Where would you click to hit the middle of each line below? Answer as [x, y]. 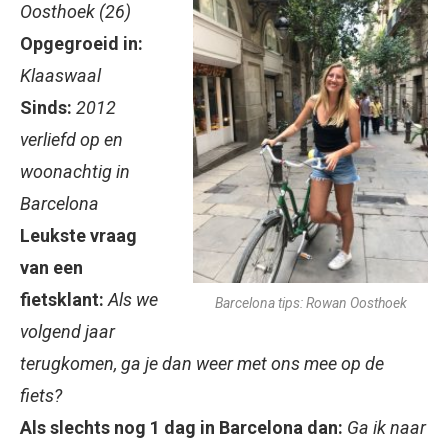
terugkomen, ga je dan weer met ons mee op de [202, 364]
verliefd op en [71, 140]
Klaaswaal [60, 76]
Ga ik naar [386, 428]
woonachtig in [75, 172]
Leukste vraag [78, 236]
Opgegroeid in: [81, 44]
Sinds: [46, 108]
